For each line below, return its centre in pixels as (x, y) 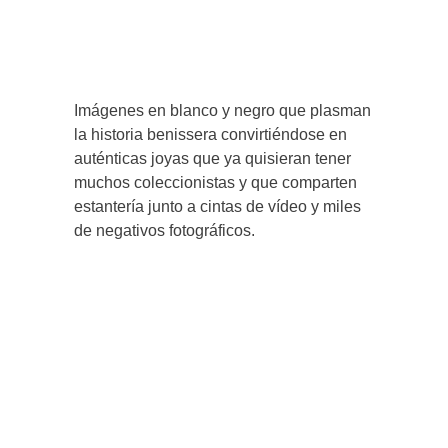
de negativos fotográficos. (164, 230)
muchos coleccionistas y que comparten (215, 182)
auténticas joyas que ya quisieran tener (212, 158)
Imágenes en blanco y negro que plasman (222, 110)
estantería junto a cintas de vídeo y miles (217, 206)
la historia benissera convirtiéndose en (210, 134)
